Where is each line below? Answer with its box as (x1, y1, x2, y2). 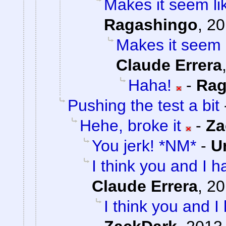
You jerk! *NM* (92, 137, 196, 155)
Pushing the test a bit (68, 96, 219, 115)
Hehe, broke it (80, 117, 181, 135)
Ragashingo (104, 16, 198, 34)
